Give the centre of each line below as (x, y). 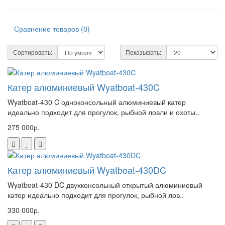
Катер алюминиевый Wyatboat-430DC (87, 170)
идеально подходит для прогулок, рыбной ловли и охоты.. (103, 112)
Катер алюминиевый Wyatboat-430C (84, 87)
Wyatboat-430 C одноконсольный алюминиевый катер (97, 102)
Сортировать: (33, 52)
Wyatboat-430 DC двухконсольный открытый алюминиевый (105, 185)
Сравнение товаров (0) (52, 28)
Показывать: (143, 52)
